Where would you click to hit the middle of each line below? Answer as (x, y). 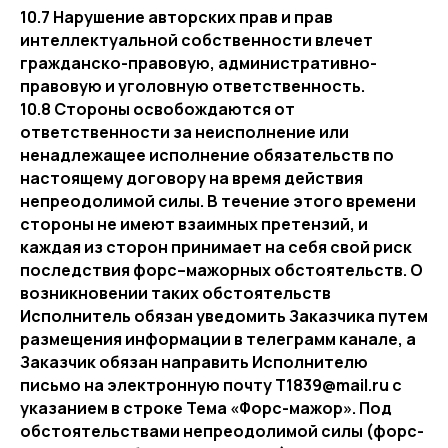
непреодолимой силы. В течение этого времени (218, 201)
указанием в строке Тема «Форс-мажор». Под (206, 408)
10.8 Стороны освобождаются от (157, 109)
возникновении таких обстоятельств (175, 293)
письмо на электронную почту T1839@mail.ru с (211, 385)
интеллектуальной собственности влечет (196, 40)
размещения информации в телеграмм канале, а (218, 339)
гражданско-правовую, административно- (198, 63)
